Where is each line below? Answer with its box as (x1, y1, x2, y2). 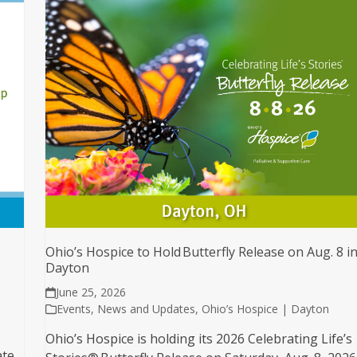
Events (57, 301, 92, 317)
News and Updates (97, 301, 196, 317)
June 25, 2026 (55, 284, 126, 300)
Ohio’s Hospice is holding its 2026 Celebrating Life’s (45, 330, 353, 348)
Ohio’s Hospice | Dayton (202, 301, 330, 317)
